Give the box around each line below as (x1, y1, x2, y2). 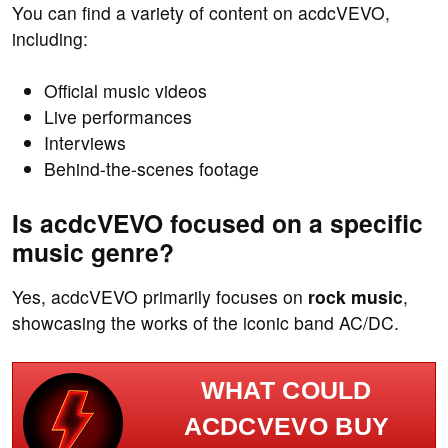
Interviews (44, 130, 126, 156)
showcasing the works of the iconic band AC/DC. (12, 310, 399, 336)
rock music (308, 284, 403, 310)
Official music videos (44, 78, 207, 104)
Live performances (44, 104, 192, 130)
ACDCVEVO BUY (183, 413, 390, 441)
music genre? (12, 234, 174, 271)
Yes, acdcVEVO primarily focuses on (12, 284, 308, 310)
